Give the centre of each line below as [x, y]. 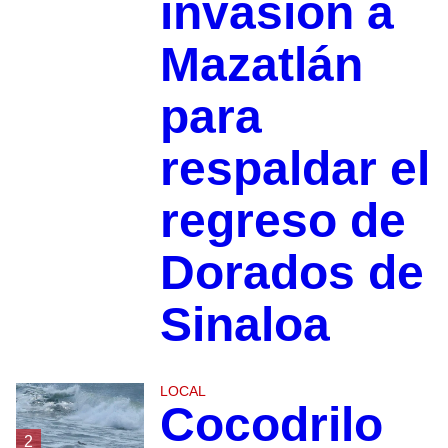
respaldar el [294, 169]
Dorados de [291, 273]
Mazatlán [261, 65]
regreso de [282, 221]
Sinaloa [244, 325]
